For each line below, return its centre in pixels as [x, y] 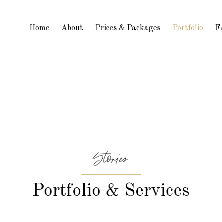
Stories [111, 159]
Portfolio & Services [111, 191]
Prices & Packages [128, 28]
